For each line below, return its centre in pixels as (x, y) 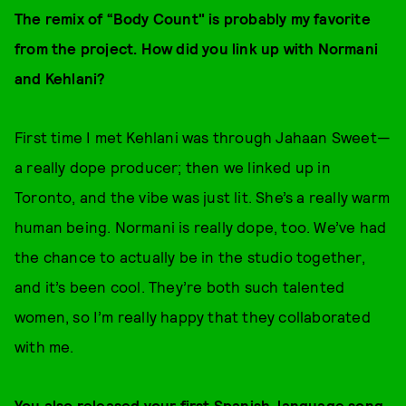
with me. (44, 346)
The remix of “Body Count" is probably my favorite (193, 18)
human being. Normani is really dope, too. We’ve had (201, 227)
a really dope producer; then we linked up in (173, 167)
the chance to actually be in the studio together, (190, 256)
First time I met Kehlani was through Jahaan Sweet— (203, 137)
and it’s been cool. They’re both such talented (180, 286)
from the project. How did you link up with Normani (197, 48)
